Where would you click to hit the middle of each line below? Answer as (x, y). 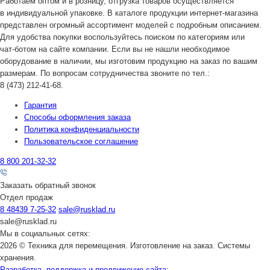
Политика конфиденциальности (82, 129)
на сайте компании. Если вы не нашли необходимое (133, 49)
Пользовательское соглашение (81, 141)
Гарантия (40, 105)
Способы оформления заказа (77, 117)
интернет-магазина (224, 13)
